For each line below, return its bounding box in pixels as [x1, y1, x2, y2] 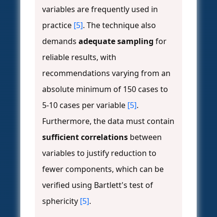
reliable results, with [42, 52, 116, 63]
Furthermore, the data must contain [42, 116, 174, 127]
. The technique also [83, 20, 156, 31]
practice [42, 20, 74, 31]
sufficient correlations [42, 132, 128, 143]
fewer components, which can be [42, 164, 164, 175]
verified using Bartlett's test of [42, 180, 153, 191]
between [128, 132, 162, 143]
